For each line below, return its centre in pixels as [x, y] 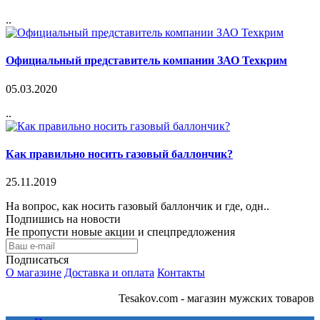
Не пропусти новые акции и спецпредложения [120, 232]
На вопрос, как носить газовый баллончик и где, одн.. [137, 206]
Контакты [181, 273]
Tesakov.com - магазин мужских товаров [216, 299]
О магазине [34, 273]
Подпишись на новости [63, 219]
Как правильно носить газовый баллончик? [119, 154]
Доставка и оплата [109, 273]
